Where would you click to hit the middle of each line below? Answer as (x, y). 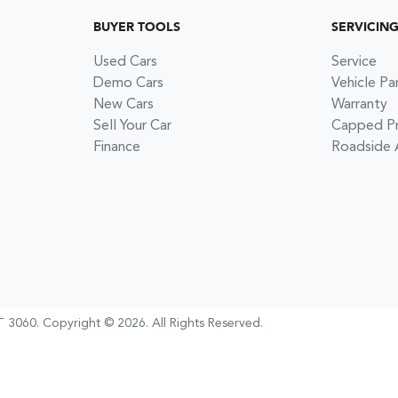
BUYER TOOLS (136, 28)
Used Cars (125, 62)
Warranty (360, 105)
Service (354, 62)
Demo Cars (128, 84)
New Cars (123, 105)
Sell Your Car (132, 126)
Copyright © (80, 323)
